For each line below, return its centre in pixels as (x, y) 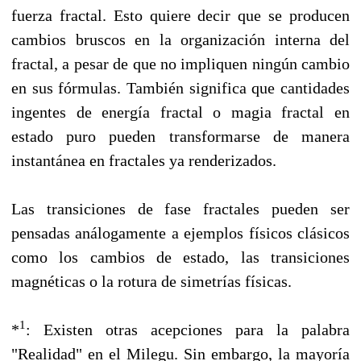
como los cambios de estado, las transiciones (180, 257)
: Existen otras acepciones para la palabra (188, 329)
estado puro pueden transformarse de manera (180, 136)
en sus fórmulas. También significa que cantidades (180, 87)
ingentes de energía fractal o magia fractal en (180, 112)
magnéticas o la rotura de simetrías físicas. (151, 281)
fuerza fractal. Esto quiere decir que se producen (180, 15)
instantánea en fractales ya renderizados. (144, 160)
